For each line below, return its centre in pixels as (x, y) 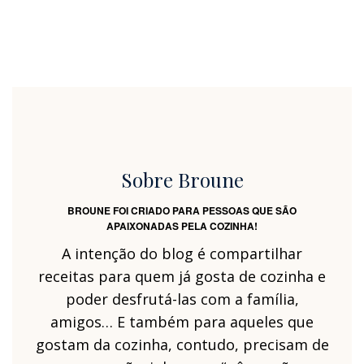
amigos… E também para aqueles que (182, 321)
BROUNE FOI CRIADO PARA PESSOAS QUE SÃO (182, 210)
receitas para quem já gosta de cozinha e (182, 276)
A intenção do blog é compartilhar (182, 253)
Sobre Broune (182, 179)
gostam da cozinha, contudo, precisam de (182, 344)
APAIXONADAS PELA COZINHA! (182, 225)
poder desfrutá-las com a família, (182, 299)
